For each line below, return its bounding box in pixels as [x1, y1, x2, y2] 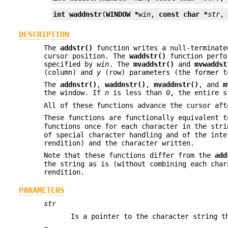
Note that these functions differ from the [44, 151, 215, 160]
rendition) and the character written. [44, 139, 195, 148]
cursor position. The [44, 51, 130, 60]
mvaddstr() [133, 60, 175, 68]
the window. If [44, 89, 105, 97]
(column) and [44, 68, 97, 76]
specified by [44, 60, 97, 68]
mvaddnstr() [154, 80, 199, 89]
